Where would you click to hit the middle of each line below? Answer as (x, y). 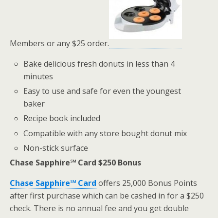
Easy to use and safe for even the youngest (102, 91)
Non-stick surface (56, 148)
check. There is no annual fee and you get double (99, 208)
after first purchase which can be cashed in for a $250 (107, 195)
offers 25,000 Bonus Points (147, 183)
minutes (38, 76)
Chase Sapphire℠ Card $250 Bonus (75, 162)
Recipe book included (62, 118)
